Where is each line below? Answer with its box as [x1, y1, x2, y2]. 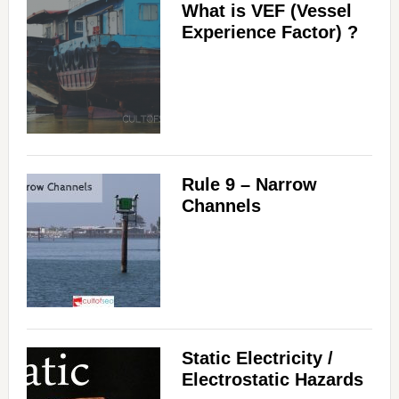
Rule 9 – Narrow [181, 175, 317, 195]
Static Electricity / [181, 348, 333, 369]
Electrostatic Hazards [181, 370, 363, 390]
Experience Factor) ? [181, 22, 358, 43]
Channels [181, 196, 261, 216]
